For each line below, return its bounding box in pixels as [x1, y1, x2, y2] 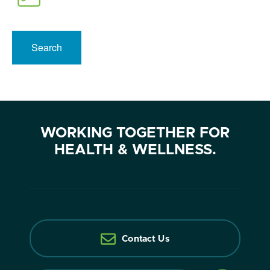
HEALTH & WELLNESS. [54, 143, 216, 157]
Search [31, 40, 62, 54]
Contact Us [122, 234, 169, 243]
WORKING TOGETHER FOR [40, 126, 230, 140]
